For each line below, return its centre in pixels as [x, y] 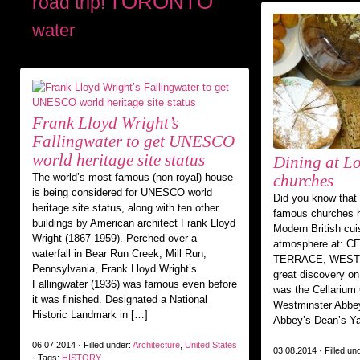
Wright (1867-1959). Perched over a [115, 238]
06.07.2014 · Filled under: [82, 345]
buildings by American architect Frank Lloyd [134, 223]
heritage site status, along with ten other [125, 208]
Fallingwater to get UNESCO [133, 141]
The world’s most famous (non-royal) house [133, 177]
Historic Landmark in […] [90, 315]
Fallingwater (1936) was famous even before [135, 284]
